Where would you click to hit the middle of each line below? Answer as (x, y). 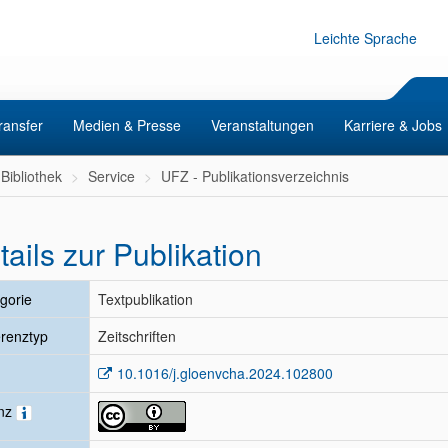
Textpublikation (145, 299)
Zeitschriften (137, 336)
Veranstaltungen (262, 125)
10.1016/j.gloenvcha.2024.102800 (225, 373)
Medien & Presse (127, 125)
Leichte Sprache (365, 38)
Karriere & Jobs (393, 125)
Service (111, 176)
